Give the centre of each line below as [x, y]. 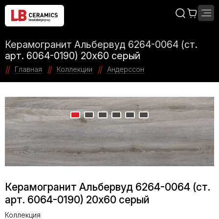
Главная [28, 69]
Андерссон [126, 69]
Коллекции [75, 69]
